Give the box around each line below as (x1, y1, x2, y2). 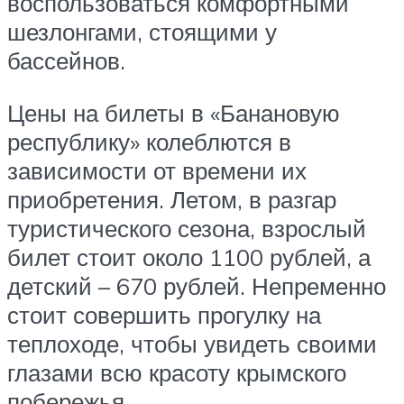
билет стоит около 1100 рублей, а (7, 242, 371, 271)
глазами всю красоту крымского (7, 357, 346, 387)
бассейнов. (7, 46, 125, 76)
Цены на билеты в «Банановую (7, 97, 340, 127)
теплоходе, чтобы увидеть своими (7, 328, 377, 358)
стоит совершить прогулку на (7, 299, 321, 329)
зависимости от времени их (7, 155, 307, 185)
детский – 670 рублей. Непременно (7, 271, 386, 300)
